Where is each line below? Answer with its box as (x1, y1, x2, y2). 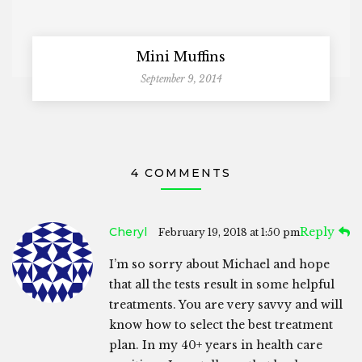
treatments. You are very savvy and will (109, 297, 343, 313)
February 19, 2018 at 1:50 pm (158, 226, 300, 239)
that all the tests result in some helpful (109, 277, 335, 293)
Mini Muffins (137, 48, 225, 65)
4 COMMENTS (131, 166, 231, 181)
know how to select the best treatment (109, 318, 333, 333)
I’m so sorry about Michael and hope (109, 257, 330, 272)
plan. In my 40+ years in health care (109, 338, 322, 353)
